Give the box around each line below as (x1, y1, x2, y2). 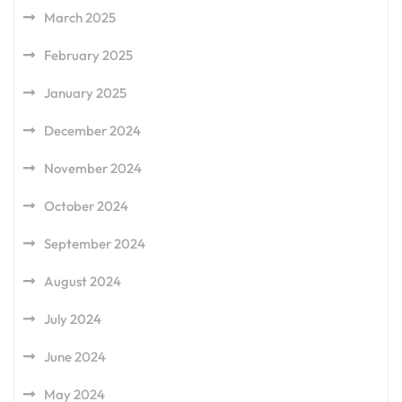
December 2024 (44, 122, 141, 140)
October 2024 (44, 197, 128, 215)
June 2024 (44, 348, 106, 366)
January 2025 (44, 84, 127, 102)
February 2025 (44, 47, 133, 65)
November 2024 (44, 160, 142, 178)
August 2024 (44, 273, 121, 291)
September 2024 (44, 235, 145, 253)
